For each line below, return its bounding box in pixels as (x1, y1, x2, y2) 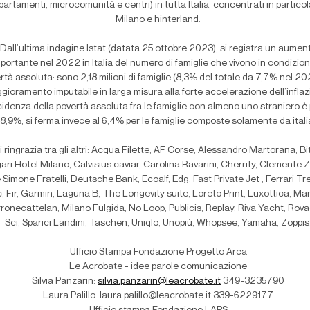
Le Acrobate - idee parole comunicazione (69, 262, 248, 272)
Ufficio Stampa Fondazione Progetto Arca (69, 247, 247, 257)
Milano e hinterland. (116, 15, 201, 25)
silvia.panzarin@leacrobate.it (98, 276, 221, 286)
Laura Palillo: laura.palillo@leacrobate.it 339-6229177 (43, 291, 274, 301)
